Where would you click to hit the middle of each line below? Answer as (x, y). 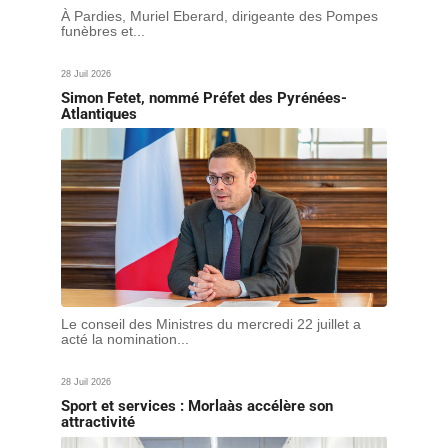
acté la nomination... (124, 338)
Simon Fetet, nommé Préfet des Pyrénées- (203, 98)
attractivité (97, 421)
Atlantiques (98, 114)
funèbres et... (102, 31)
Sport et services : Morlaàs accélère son (196, 405)
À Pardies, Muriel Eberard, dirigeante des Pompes (219, 16)
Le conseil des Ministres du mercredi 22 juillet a (210, 323)
